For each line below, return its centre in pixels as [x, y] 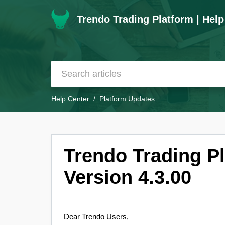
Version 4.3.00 [128, 177]
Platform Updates [127, 99]
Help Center [70, 99]
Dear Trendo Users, [96, 217]
